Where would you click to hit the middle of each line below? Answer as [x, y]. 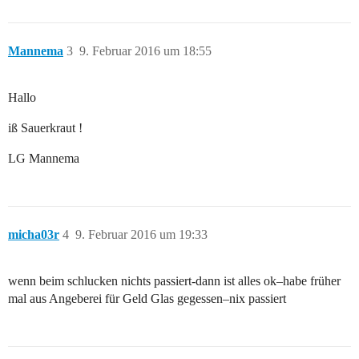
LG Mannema [44, 158]
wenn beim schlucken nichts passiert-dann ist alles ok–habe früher [174, 280]
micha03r [34, 234]
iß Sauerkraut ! [45, 127]
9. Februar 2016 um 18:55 [145, 50]
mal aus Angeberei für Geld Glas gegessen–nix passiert [147, 298]
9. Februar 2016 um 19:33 [141, 234]
